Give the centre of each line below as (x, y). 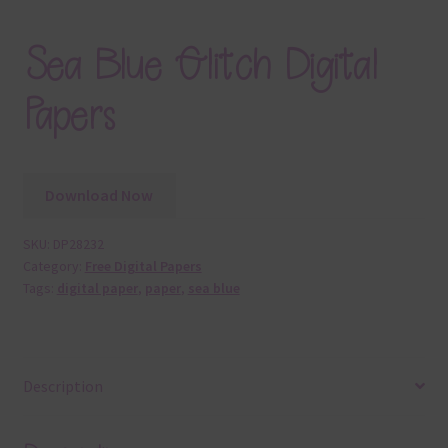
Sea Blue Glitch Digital (199, 66)
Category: (53, 266)
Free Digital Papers (143, 266)
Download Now (99, 195)
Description (62, 385)
